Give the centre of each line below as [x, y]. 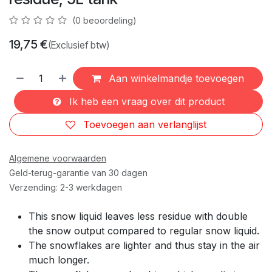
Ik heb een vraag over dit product [145, 101]
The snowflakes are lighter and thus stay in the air [144, 245]
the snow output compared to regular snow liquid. [144, 230]
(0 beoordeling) [104, 20]
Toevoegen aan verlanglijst [145, 124]
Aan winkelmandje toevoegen [175, 78]
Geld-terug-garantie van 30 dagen [78, 172]
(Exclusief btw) [79, 45]
